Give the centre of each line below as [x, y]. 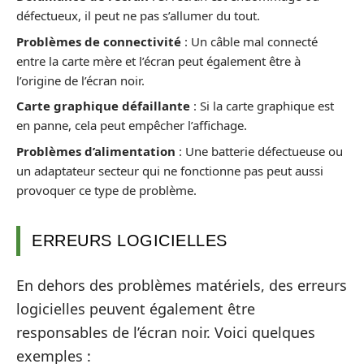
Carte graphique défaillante [103, 106]
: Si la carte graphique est [262, 106]
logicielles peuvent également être [136, 309]
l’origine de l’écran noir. [80, 80]
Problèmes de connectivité [99, 41]
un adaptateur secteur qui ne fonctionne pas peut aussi [170, 170]
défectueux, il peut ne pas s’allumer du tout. [138, 15]
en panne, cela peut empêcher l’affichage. [132, 125]
